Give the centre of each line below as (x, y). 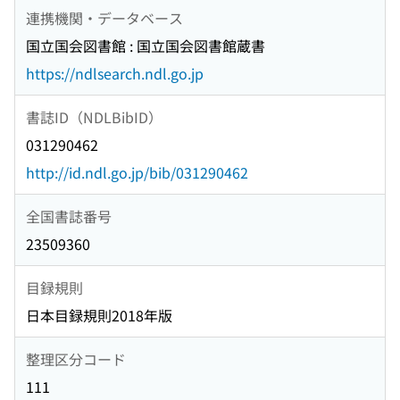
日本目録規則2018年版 (99, 316)
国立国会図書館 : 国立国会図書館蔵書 (146, 46)
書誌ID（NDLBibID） (94, 117)
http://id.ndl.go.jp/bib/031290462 (137, 173)
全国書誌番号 (69, 216)
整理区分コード (76, 358)
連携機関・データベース (104, 17)
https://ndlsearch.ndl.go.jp (115, 74)
